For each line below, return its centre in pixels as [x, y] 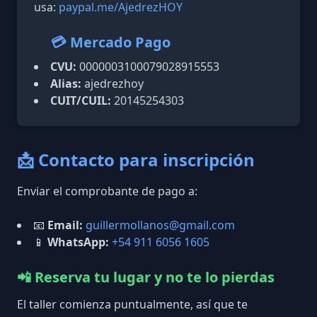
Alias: [66, 83]
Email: [65, 225]
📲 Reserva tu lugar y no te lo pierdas [146, 277]
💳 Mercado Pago [111, 42]
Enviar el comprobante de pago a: [107, 191]
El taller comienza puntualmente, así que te [132, 304]
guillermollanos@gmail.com [160, 225]
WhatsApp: [78, 242]
